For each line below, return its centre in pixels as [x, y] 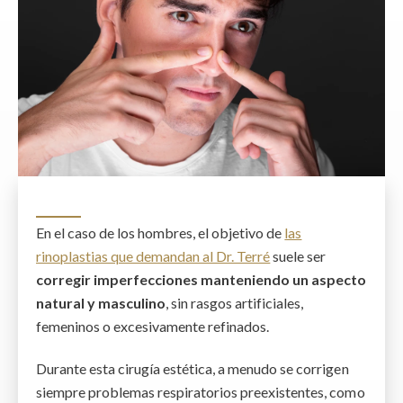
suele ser [298, 255]
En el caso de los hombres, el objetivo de [161, 232]
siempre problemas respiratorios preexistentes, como [201, 391]
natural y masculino [101, 302]
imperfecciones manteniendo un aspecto [229, 279]
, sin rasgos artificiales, [235, 302]
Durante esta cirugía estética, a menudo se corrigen [193, 368]
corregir [64, 279]
